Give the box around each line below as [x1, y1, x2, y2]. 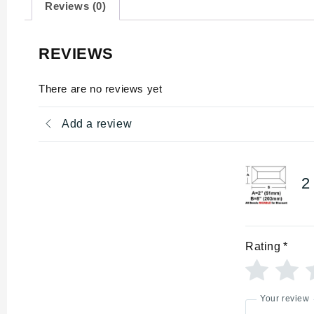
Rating [245, 240, 281, 252]
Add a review [62, 118, 132, 130]
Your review [260, 294, 310, 304]
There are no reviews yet [39, 82, 163, 95]
